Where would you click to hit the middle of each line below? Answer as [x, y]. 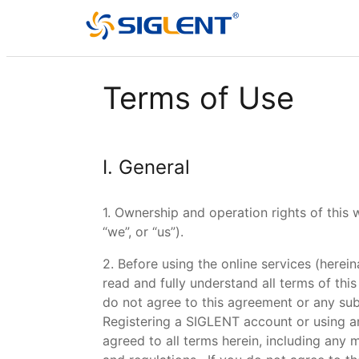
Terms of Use [198, 98]
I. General [146, 167]
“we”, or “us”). [143, 232]
